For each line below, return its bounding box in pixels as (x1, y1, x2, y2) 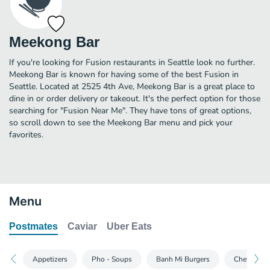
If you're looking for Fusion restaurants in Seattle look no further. (9, 56, 255, 68)
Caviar (67, 221, 97, 231)
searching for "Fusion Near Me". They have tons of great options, (9, 104, 251, 116)
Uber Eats (107, 221, 152, 231)
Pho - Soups (92, 254, 132, 264)
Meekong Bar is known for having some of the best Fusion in (9, 68, 239, 80)
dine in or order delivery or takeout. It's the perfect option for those (9, 92, 260, 104)
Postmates (9, 221, 58, 231)
